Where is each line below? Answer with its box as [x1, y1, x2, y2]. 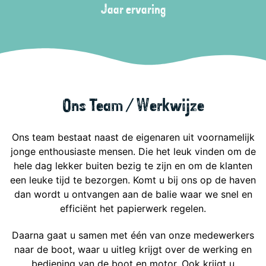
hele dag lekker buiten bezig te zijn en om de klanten [14, 159, 252, 172]
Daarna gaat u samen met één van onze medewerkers [12, 229, 254, 241]
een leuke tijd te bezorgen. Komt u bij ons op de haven [10, 173, 256, 186]
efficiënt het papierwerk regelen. [60, 202, 206, 214]
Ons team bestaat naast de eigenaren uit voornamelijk [11, 131, 255, 143]
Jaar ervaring [100, 4, 166, 15]
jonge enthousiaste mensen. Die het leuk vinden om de [10, 145, 256, 157]
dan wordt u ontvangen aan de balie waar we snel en [14, 188, 252, 200]
